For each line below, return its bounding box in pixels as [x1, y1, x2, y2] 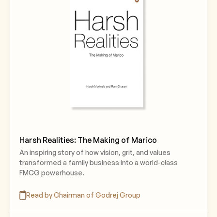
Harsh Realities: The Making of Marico [19, 135, 157, 145]
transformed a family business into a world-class [19, 158, 178, 167]
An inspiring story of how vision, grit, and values [19, 148, 170, 156]
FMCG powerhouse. [19, 169, 84, 177]
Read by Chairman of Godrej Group [26, 191, 140, 199]
